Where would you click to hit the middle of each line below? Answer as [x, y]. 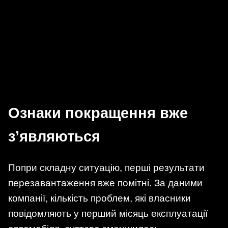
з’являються [54, 136]
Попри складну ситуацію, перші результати [106, 167]
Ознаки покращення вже [98, 113]
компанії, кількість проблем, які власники [99, 198]
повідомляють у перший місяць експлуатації [108, 213]
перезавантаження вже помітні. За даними [105, 183]
